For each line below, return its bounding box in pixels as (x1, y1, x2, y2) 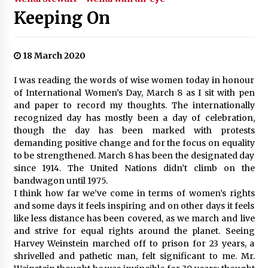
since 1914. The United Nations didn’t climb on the (13, 162, 255, 173)
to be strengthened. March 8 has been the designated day (13, 150, 255, 161)
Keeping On (13, 7, 110, 29)
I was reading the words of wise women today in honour (13, 74, 255, 86)
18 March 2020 (20, 50, 86, 61)
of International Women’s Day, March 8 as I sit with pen (13, 87, 255, 98)
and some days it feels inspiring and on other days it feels (13, 200, 255, 211)
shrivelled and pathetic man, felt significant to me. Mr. (13, 250, 255, 261)
